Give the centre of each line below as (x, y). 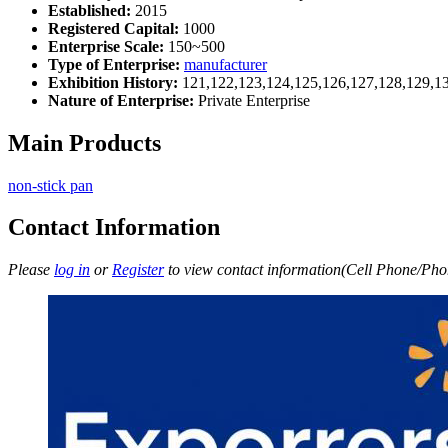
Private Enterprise (252, 100)
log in (72, 270)
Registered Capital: (113, 28)
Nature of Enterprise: (121, 100)
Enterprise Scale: (106, 46)
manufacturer (225, 64)
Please (31, 270)
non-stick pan (50, 185)
